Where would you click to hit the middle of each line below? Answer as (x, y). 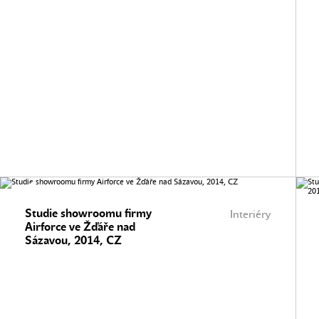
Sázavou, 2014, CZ (73, 240)
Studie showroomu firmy (88, 213)
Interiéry (250, 214)
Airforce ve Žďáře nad (80, 227)
